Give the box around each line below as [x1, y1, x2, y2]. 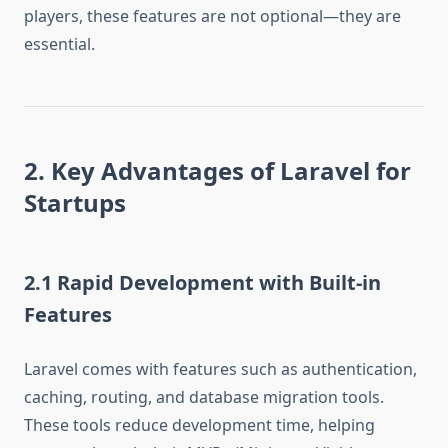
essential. [24, 33, 95, 56]
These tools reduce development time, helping [24, 414, 375, 437]
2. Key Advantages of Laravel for [24, 154, 411, 188]
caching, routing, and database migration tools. [24, 386, 384, 409]
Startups [24, 186, 126, 220]
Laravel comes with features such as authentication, [24, 358, 417, 381]
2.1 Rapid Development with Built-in [24, 269, 381, 297]
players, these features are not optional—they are [24, 5, 401, 28]
